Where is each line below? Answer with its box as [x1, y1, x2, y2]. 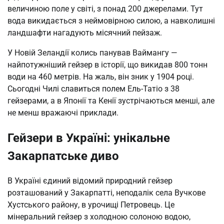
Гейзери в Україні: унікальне [7, 130, 170, 145]
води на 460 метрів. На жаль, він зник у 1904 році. [7, 71, 194, 81]
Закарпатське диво [7, 148, 119, 163]
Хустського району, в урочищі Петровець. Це [7, 199, 174, 209]
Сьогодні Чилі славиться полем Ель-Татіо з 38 [7, 83, 179, 93]
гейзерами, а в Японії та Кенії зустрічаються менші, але [7, 95, 214, 105]
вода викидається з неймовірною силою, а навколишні [7, 15, 215, 25]
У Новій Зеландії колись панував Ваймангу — [7, 47, 177, 57]
